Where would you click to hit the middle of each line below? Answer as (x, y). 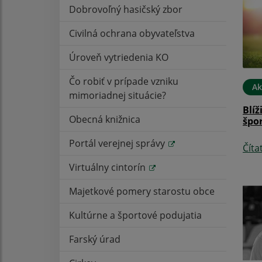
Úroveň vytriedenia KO (119, 57)
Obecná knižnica (105, 119)
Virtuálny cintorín (108, 167)
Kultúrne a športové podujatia (135, 215)
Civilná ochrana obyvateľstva (132, 33)
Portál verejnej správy (118, 143)
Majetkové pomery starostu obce (142, 191)
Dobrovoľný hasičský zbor (126, 9)
